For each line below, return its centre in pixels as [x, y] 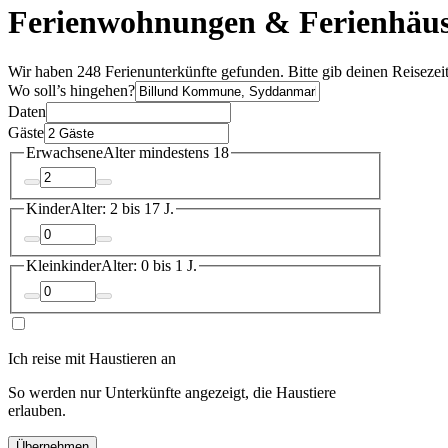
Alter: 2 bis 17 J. [122, 209]
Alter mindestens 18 [166, 152]
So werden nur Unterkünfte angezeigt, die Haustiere [172, 392]
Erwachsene [64, 152]
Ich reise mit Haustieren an [92, 358]
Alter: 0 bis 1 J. [149, 265]
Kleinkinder [63, 265]
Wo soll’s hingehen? [71, 90]
